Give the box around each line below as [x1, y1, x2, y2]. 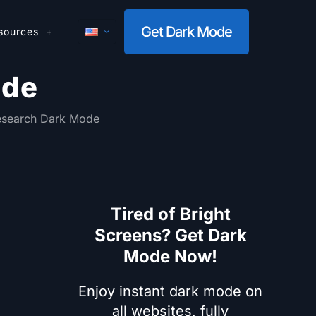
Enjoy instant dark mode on [78, 283, 262, 300]
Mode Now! [123, 246, 217, 267]
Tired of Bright [110, 204, 231, 224]
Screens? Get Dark [94, 225, 247, 245]
